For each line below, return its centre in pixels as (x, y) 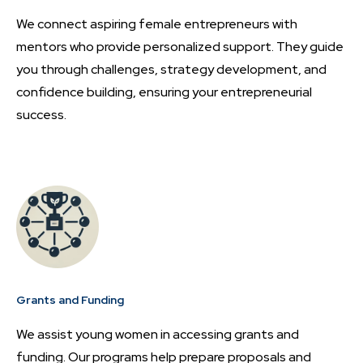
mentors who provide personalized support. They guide (180, 47)
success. (41, 115)
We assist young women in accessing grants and (158, 335)
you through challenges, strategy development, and (171, 70)
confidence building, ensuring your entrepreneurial (164, 92)
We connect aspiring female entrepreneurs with (157, 24)
